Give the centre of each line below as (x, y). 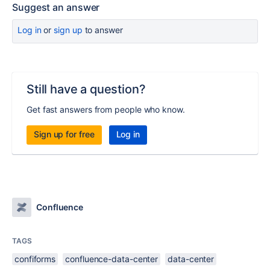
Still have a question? (86, 89)
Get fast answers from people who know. (106, 109)
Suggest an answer (56, 7)
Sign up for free (64, 134)
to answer (102, 30)
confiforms (35, 259)
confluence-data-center (112, 259)
